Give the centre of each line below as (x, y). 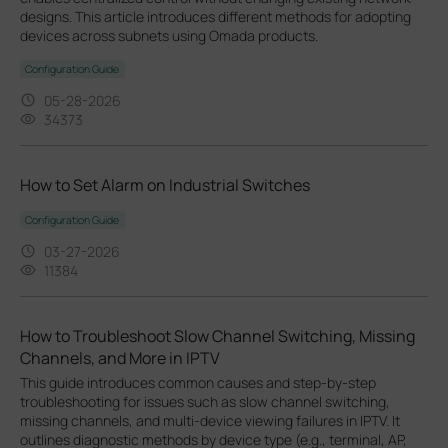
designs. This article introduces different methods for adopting (215, 16)
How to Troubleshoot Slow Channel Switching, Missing (217, 335)
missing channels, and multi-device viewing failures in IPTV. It (210, 420)
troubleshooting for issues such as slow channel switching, (205, 401)
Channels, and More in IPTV (120, 357)
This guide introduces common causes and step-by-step (198, 382)
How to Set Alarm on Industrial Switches (165, 184)
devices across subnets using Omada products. (169, 35)
